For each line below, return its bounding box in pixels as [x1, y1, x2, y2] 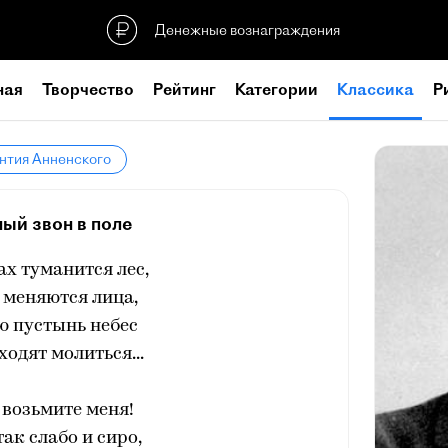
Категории [235, 79, 318, 99]
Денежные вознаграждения [155, 20, 340, 39]
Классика [337, 79, 414, 99]
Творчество [42, 79, 134, 99]
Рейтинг [153, 79, 216, 99]
